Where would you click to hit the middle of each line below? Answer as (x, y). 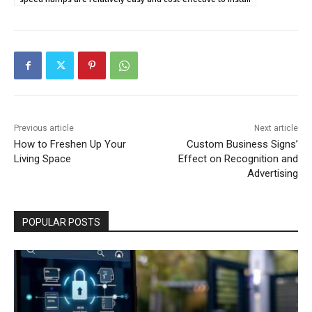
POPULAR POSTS (61, 223)
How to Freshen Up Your (70, 145)
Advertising (272, 174)
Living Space (42, 159)
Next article (276, 128)
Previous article (44, 128)
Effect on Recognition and (238, 159)
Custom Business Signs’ (242, 145)
